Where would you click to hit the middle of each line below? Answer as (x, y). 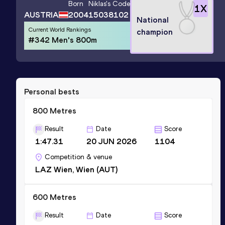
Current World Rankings (60, 29)
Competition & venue (78, 157)
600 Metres (54, 197)
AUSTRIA (41, 15)
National (153, 20)
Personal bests (52, 91)
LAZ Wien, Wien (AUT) (76, 169)
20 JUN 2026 (112, 141)
